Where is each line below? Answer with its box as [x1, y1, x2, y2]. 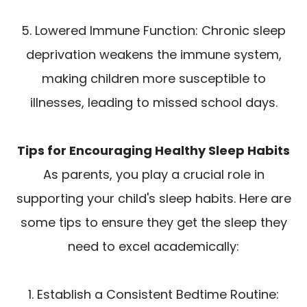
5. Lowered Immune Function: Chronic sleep [21, 22, 286, 40]
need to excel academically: [68, 238, 239, 256]
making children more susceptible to [41, 70, 266, 88]
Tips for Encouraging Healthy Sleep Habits [17, 142, 290, 160]
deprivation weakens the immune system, [25, 46, 282, 64]
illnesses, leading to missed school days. [29, 94, 278, 112]
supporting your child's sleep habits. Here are [16, 190, 291, 208]
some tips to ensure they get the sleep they [20, 214, 287, 232]
